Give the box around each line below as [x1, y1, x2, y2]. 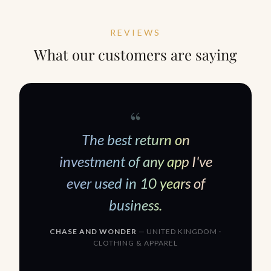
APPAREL [142, 238, 178, 247]
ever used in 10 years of [66, 174, 205, 192]
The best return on [81, 130, 190, 148]
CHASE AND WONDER [50, 226, 137, 236]
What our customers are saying [34, 44, 237, 64]
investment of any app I [59, 152, 196, 170]
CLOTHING [93, 238, 136, 247]
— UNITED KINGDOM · [136, 226, 221, 236]
